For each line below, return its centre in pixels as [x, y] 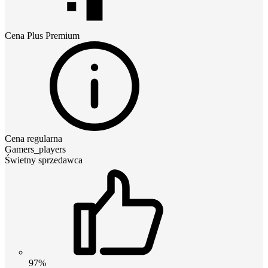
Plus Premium [53, 35]
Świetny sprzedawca [44, 160]
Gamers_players [35, 149]
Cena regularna [33, 138]
